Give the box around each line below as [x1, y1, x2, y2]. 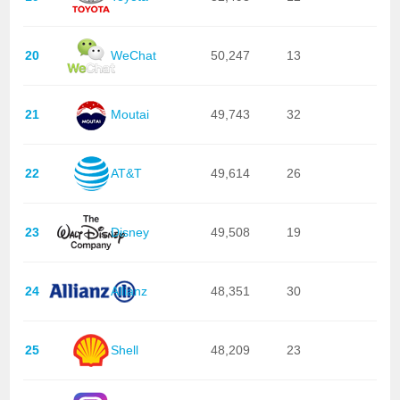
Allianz [110, 284, 147, 299]
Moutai [110, 107, 149, 122]
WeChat [110, 48, 156, 63]
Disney [110, 225, 149, 240]
